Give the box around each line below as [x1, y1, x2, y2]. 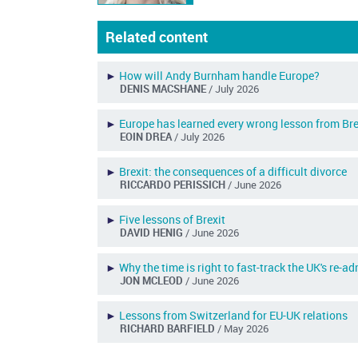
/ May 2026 [217, 321, 269, 336]
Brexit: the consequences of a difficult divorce [119, 164, 348, 180]
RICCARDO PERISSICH [120, 177, 229, 193]
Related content [105, 27, 209, 47]
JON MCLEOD [120, 273, 186, 288]
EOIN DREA [120, 129, 175, 145]
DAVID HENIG [120, 225, 186, 241]
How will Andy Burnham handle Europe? [119, 68, 320, 84]
